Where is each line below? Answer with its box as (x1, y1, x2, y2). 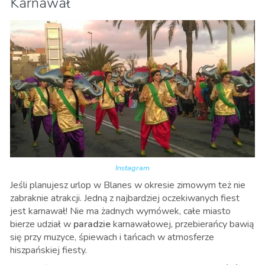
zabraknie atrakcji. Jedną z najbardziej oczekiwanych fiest (10, 191, 240, 205)
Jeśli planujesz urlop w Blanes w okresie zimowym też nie (10, 178, 245, 192)
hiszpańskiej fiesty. (10, 243, 87, 257)
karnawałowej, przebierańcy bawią (111, 217, 254, 231)
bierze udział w (10, 217, 73, 231)
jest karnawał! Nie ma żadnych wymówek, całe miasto (10, 204, 231, 218)
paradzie (73, 217, 111, 231)
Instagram (115, 162, 150, 173)
